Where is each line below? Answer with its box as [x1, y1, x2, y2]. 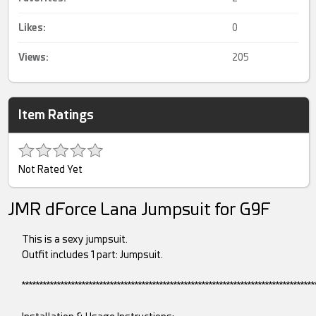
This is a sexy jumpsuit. [22, 233, 128, 245]
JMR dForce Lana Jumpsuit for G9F [8, 200, 272, 220]
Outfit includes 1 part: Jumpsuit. [22, 249, 164, 261]
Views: [18, 51, 49, 63]
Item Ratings [18, 107, 95, 123]
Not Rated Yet [18, 164, 83, 176]
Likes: [18, 22, 47, 34]
